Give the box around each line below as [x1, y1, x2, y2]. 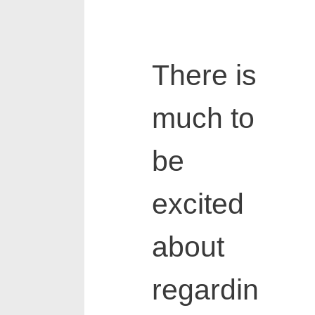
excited [151, 188, 244, 221]
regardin [151, 274, 259, 307]
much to [151, 102, 255, 135]
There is [151, 59, 257, 92]
